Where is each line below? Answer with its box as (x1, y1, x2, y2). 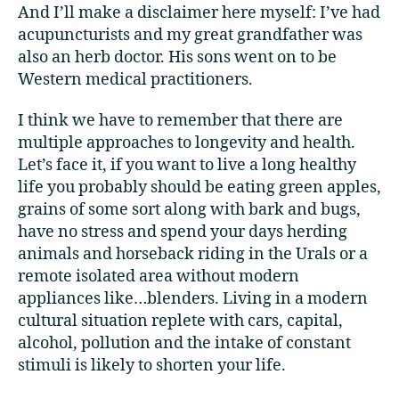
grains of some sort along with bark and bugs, (18, 199, 361, 221)
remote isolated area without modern (18, 266, 299, 288)
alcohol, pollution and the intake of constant (18, 333, 351, 354)
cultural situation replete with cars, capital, (18, 311, 343, 332)
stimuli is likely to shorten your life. (18, 355, 286, 377)
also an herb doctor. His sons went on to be (18, 46, 337, 68)
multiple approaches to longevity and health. (18, 133, 355, 154)
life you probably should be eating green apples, (18, 177, 381, 199)
